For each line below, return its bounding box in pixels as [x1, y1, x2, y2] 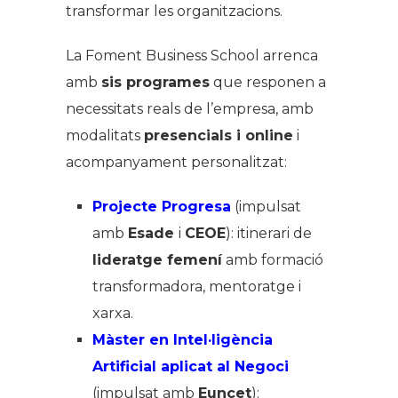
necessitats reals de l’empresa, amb [66, 99, 314, 117]
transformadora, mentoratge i [92, 277, 301, 295]
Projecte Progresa [92, 197, 231, 215]
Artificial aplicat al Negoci [92, 357, 289, 375]
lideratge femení [92, 251, 222, 268]
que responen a [210, 73, 326, 91]
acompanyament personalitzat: [66, 153, 287, 171]
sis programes [101, 73, 210, 91]
